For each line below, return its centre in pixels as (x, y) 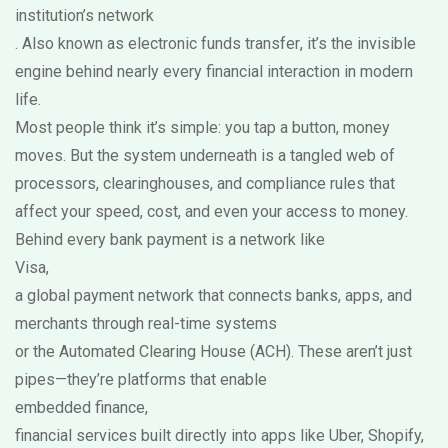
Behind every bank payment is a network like (170, 239)
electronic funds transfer (214, 43)
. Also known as (71, 43)
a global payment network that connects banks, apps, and (213, 295)
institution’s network (84, 15)
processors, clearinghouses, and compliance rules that (205, 183)
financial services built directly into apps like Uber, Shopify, (219, 435)
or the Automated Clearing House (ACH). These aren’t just (213, 351)
